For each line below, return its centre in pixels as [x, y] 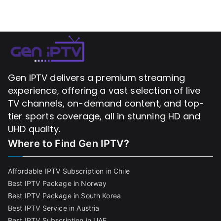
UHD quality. [34, 129]
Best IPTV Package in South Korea [65, 196]
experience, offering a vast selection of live [104, 91]
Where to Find [42, 144]
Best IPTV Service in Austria [54, 208]
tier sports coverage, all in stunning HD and [104, 116]
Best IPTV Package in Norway [57, 183]
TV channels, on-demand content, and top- [106, 103]
